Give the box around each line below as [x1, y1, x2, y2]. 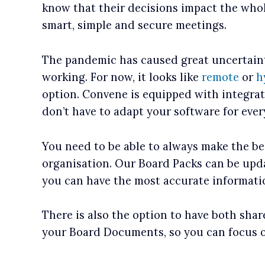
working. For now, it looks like [41, 70, 202, 84]
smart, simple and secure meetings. [41, 18, 227, 33]
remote [201, 70, 239, 84]
